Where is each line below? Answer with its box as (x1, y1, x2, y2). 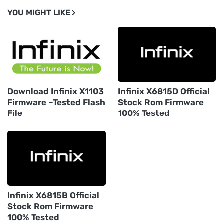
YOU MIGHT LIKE (7, 8, 70, 17)
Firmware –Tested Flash (7, 97, 105, 107)
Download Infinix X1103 (7, 86, 104, 96)
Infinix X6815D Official (117, 86, 210, 96)
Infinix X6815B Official (7, 190, 99, 200)
